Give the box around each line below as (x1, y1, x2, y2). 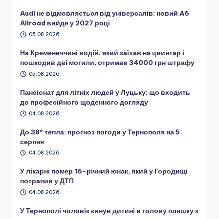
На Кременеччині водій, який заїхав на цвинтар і (20, 48, 184, 57)
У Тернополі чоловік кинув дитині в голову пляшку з (20, 206, 198, 216)
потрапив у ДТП (20, 176, 74, 186)
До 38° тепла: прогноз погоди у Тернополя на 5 (20, 127, 180, 136)
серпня (20, 137, 44, 146)
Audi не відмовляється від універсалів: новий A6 (20, 9, 189, 18)
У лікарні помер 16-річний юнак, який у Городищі (20, 167, 188, 176)
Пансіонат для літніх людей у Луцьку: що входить (20, 88, 190, 97)
